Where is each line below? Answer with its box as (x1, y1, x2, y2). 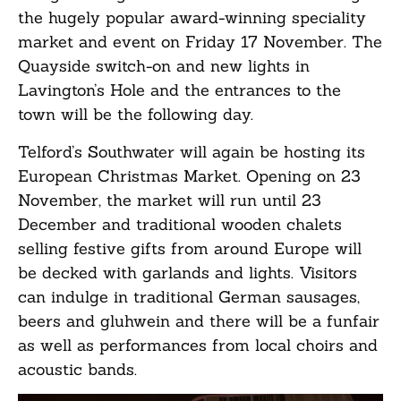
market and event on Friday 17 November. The (18, 31, 382, 53)
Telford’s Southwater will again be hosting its (18, 141, 365, 162)
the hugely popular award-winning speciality (18, 7, 366, 29)
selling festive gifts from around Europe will (18, 237, 362, 259)
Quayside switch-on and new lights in (18, 55, 310, 77)
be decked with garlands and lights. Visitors (18, 261, 357, 283)
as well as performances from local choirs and (18, 334, 378, 355)
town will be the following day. (18, 104, 253, 125)
